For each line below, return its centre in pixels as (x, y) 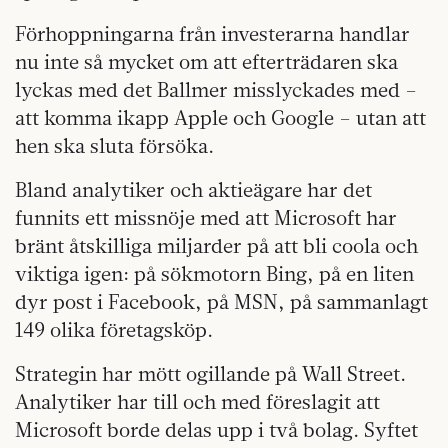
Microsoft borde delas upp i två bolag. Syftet (216, 429)
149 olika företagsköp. (114, 329)
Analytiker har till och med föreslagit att (197, 401)
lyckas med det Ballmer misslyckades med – (216, 89)
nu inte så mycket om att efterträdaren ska (206, 61)
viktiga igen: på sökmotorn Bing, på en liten (214, 273)
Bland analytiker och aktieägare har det (193, 189)
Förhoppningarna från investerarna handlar (212, 33)
